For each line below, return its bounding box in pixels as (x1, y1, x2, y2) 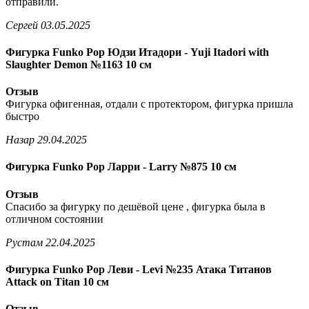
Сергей (6, 19, 38, 31)
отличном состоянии (6, 212, 103, 225)
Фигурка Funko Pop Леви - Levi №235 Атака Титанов (6, 263, 272, 276)
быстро (6, 110, 39, 123)
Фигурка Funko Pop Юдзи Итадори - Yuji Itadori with (6, 46, 269, 58)
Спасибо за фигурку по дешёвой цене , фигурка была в (6, 200, 266, 212)
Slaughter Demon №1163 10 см (6, 58, 152, 70)
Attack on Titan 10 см (6, 276, 109, 288)
